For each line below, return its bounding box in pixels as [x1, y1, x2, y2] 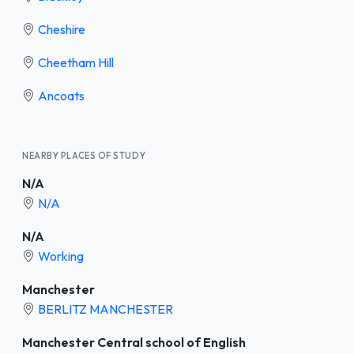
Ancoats [38, 87, 85, 104]
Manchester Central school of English [22, 333, 246, 350]
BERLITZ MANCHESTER [38, 300, 173, 317]
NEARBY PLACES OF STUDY [22, 149, 146, 161]
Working [38, 247, 84, 264]
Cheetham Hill [38, 54, 114, 70]
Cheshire [38, 21, 85, 37]
